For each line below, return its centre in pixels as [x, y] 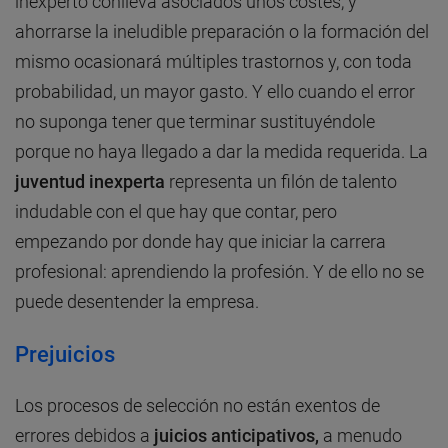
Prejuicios [65, 355]
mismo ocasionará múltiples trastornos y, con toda [213, 62]
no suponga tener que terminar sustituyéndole [195, 122]
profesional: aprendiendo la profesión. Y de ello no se [219, 272]
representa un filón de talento [281, 182]
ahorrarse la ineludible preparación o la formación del [222, 32]
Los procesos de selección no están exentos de [197, 406]
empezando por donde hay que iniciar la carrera [200, 242]
